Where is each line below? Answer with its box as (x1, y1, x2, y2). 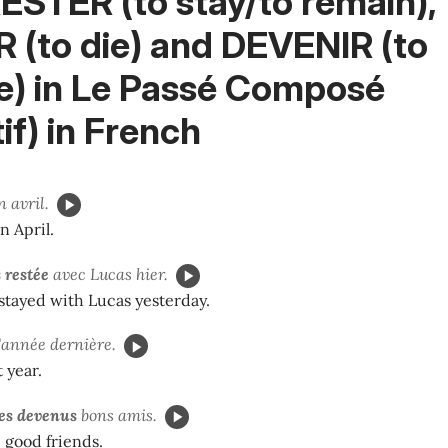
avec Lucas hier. (49, 263, 168, 284)
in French (39, 108, 201, 153)
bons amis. (77, 405, 157, 426)
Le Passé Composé (71, 65, 385, 110)
